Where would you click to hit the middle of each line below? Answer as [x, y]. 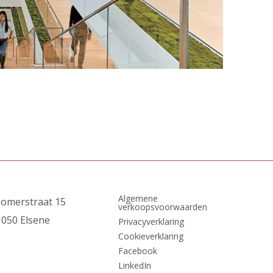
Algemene [138, 198]
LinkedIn [135, 265]
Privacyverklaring [151, 222]
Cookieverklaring [151, 236]
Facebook [138, 251]
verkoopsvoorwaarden [163, 207]
